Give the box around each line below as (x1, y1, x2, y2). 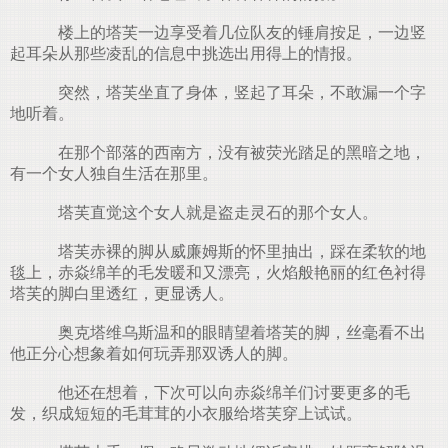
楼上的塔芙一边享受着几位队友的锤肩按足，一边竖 (42, 24, 426, 41)
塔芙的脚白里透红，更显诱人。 (10, 285, 234, 302)
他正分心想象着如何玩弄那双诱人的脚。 (10, 345, 298, 362)
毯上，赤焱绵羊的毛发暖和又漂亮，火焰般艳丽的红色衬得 (10, 264, 426, 281)
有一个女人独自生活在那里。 (10, 165, 218, 182)
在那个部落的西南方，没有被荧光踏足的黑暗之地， (42, 144, 426, 161)
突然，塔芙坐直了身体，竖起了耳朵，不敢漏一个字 (42, 84, 426, 101)
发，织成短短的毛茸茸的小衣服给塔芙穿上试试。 (10, 405, 362, 422)
